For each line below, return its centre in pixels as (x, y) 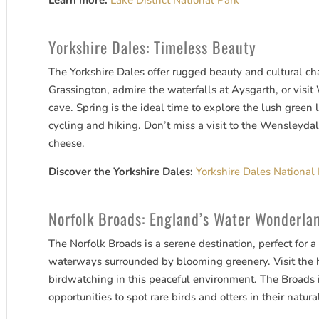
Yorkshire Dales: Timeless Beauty (153, 47)
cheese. (67, 143)
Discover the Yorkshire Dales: (121, 172)
